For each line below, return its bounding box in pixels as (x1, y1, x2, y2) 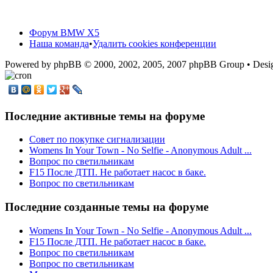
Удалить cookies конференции (93, 38, 216, 49)
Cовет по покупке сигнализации (29, 134, 165, 145)
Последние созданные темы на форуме (5, 200, 208, 213)
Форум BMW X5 (29, 27, 99, 38)
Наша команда (29, 38, 89, 49)
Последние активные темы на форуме (5, 109, 205, 122)
